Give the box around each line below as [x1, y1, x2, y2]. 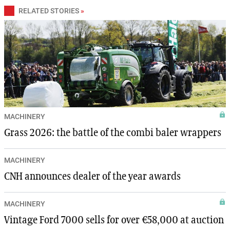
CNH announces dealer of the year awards [4, 171, 181, 182]
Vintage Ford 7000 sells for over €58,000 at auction [4, 215, 224, 225]
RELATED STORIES [18, 6, 79, 15]
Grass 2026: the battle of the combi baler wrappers [4, 127, 221, 138]
